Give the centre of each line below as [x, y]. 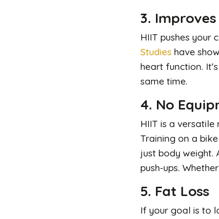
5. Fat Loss [175, 191]
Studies [156, 52]
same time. [164, 81]
